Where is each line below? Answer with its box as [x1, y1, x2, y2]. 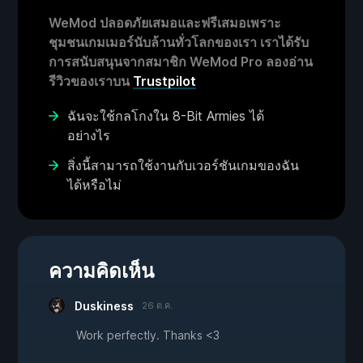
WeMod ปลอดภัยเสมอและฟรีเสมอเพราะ [49, 15, 281, 32]
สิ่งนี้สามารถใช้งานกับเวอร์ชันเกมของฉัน [67, 157, 299, 174]
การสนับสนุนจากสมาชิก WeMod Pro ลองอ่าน [49, 53, 313, 70]
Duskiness [75, 299, 134, 314]
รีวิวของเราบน [49, 73, 133, 90]
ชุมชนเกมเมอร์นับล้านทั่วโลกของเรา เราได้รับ [49, 34, 309, 51]
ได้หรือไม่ [67, 177, 122, 194]
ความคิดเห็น [49, 259, 154, 284]
